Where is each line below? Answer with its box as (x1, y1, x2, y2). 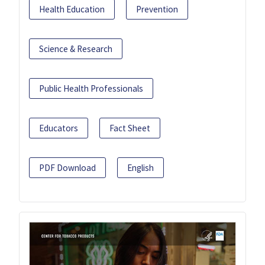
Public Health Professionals (39, 83, 143, 95)
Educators (39, 122, 78, 134)
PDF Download (39, 162, 96, 174)
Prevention (136, 4, 178, 15)
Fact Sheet (109, 122, 150, 134)
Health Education (39, 4, 105, 15)
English (127, 162, 154, 174)
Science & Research (39, 43, 112, 55)
